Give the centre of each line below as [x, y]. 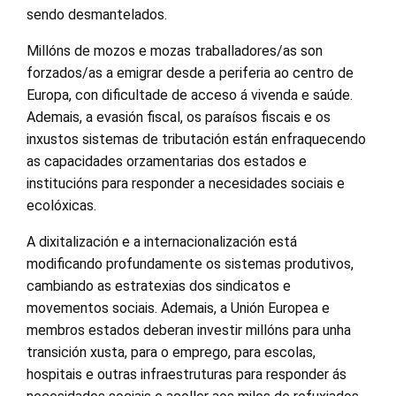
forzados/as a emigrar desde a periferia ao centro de [190, 72]
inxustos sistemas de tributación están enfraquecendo [196, 139]
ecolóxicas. [61, 205]
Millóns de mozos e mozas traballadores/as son [175, 50]
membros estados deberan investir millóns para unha [189, 330]
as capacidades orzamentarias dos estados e [167, 161]
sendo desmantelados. [97, 14]
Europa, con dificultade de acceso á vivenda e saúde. [190, 95]
